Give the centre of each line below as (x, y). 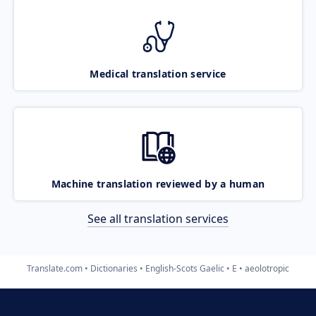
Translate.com (55, 268)
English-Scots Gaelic (185, 268)
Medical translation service (158, 73)
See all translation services (158, 218)
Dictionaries (114, 268)
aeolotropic (267, 268)
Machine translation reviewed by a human (158, 183)
